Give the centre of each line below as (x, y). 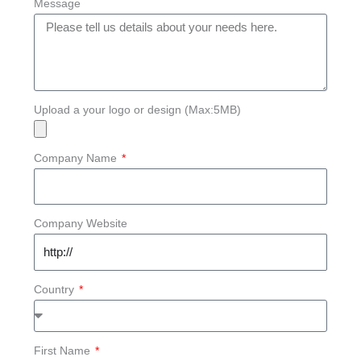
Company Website (80, 224)
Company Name (77, 158)
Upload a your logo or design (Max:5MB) (137, 109)
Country (55, 289)
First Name (63, 350)
